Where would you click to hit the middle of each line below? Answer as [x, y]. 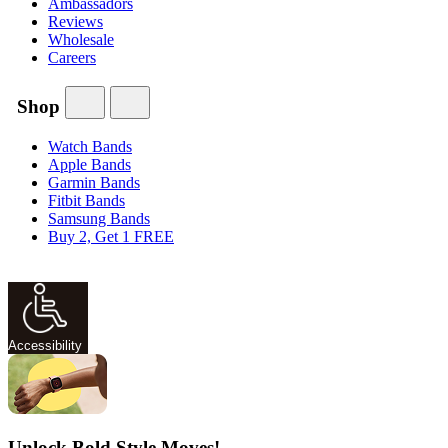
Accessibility [45, 345]
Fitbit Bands [86, 200]
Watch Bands [90, 146]
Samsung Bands [99, 218]
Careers [72, 58]
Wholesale [81, 40]
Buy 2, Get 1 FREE [111, 236]
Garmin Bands [94, 182]
